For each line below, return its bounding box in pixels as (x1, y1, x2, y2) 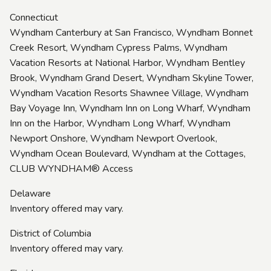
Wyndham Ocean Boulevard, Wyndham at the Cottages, (10, 146, 246, 160)
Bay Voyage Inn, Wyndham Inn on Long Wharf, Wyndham (10, 101, 250, 115)
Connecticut (10, 10, 58, 24)
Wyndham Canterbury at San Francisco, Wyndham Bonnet (10, 25, 253, 39)
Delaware (10, 186, 51, 200)
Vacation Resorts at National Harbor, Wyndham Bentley (10, 56, 245, 70)
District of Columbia (10, 226, 91, 240)
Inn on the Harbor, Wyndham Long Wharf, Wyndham (10, 116, 230, 130)
